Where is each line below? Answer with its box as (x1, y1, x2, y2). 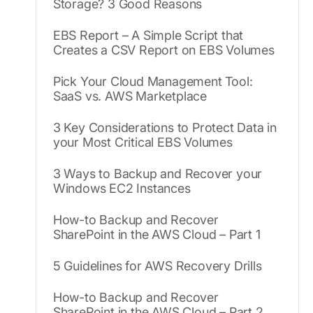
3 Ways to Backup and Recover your (52, 166, 263, 181)
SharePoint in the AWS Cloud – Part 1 (52, 226, 261, 242)
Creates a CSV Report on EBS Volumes (52, 42, 275, 57)
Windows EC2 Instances (52, 180, 191, 196)
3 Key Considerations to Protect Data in (52, 119, 277, 135)
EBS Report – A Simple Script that (52, 27, 244, 43)
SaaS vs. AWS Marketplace (52, 88, 207, 103)
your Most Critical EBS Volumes (52, 134, 233, 150)
